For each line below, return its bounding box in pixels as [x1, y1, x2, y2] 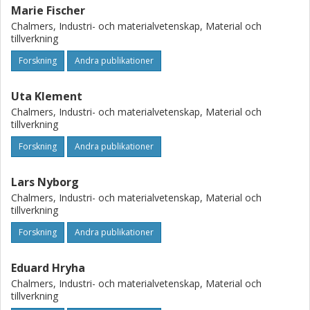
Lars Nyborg [11, 174, 79, 190]
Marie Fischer [11, 3, 85, 18]
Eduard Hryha [11, 260, 85, 275]
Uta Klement [11, 89, 82, 104]
